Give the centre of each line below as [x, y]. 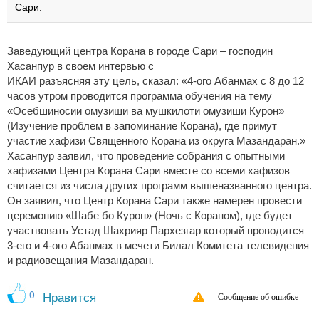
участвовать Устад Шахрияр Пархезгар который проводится [156, 231]
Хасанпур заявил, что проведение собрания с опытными [146, 156]
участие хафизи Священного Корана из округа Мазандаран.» [156, 141]
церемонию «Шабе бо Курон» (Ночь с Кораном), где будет [150, 216]
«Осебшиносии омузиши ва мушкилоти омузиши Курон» [146, 111]
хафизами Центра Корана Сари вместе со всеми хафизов [148, 171]
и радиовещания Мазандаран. [80, 261]
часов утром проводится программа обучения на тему [140, 96]
